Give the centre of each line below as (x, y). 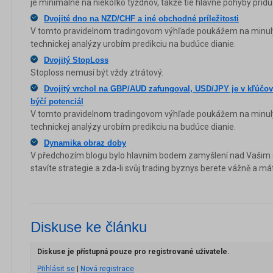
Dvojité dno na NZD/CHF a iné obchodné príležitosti (141, 19)
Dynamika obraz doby (85, 143)
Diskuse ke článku (89, 227)
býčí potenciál (57, 101)
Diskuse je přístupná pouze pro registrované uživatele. (133, 252)
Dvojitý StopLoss (76, 60)
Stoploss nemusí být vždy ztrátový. (97, 73)
